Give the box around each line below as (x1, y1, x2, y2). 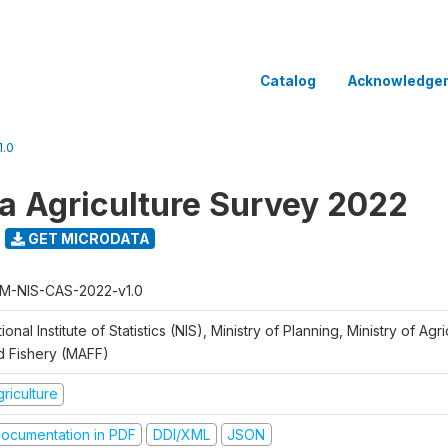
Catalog (260, 72, 316, 89)
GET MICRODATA (24, 229, 150, 247)
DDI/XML (152, 425, 210, 443)
